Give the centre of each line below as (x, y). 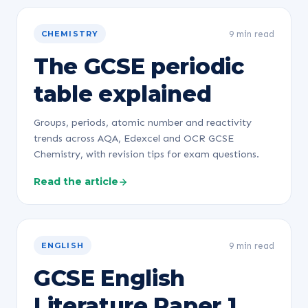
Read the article (76, 181)
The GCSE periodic (139, 66)
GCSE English (110, 278)
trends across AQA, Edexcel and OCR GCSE (134, 138)
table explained (123, 94)
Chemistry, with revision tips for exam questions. (146, 154)
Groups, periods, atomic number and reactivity (143, 122)
